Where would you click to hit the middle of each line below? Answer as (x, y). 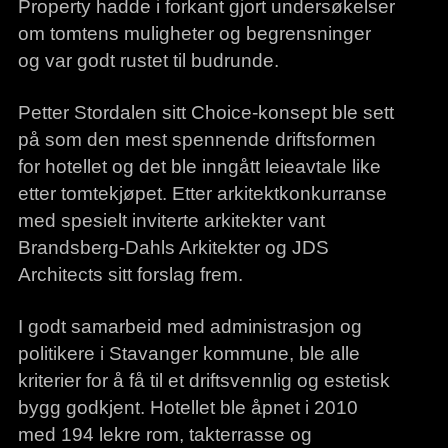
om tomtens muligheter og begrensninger (194, 33)
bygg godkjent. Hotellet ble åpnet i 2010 (187, 407)
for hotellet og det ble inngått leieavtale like (199, 166)
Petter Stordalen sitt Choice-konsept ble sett (205, 112)
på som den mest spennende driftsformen (196, 139)
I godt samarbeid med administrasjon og (189, 326)
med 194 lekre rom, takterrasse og (164, 434)
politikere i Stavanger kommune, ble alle (188, 353)
